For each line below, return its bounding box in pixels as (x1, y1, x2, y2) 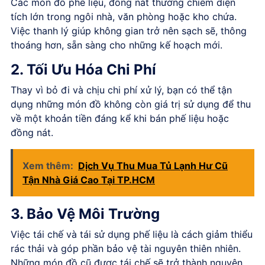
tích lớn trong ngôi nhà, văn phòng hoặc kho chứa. (11, 10, 237, 22)
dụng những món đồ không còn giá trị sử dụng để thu (11, 98, 251, 110)
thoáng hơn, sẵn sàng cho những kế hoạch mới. (11, 38, 222, 51)
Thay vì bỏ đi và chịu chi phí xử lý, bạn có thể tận (11, 83, 232, 96)
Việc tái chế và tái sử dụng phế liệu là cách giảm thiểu (11, 228, 253, 240)
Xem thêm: (22, 159, 73, 172)
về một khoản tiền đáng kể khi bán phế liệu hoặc (11, 112, 229, 124)
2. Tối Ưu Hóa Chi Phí (11, 60, 156, 78)
